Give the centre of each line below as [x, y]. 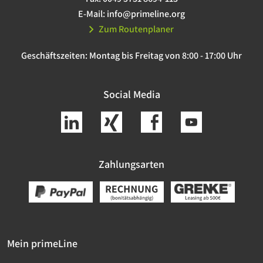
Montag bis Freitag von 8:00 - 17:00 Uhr [166, 55]
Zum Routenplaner [136, 29]
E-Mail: [92, 14]
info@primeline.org [146, 14]
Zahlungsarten [131, 164]
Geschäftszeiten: [55, 55]
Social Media [131, 94]
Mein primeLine [42, 243]
